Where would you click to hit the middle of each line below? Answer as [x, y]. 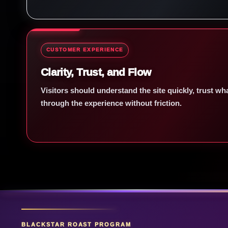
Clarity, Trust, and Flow [96, 72]
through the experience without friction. [111, 103]
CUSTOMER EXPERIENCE [85, 50]
